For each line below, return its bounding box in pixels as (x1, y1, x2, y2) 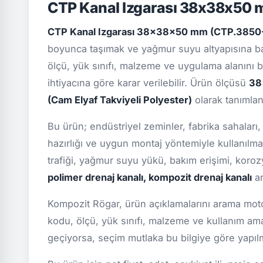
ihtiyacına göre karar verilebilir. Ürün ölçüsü (48, 77, 249, 89)
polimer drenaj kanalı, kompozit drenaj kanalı (48, 171, 252, 184)
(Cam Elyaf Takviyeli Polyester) (48, 94, 192, 106)
